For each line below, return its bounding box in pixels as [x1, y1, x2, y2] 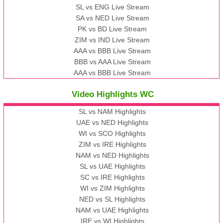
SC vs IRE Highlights [80, 173, 145, 182]
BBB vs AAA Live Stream [74, 58, 151, 66]
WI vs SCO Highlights [79, 129, 146, 138]
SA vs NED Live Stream [75, 14, 149, 22]
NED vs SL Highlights [79, 195, 146, 204]
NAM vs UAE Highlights [76, 206, 149, 215]
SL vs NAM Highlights [79, 108, 146, 116]
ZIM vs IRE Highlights [78, 140, 146, 149]
